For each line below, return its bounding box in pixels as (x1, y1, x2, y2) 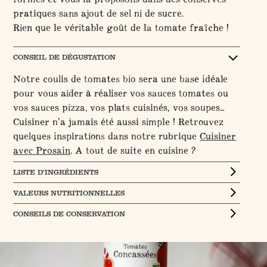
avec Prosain (13, 144, 71, 156)
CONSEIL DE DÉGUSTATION (13, 52, 116, 61)
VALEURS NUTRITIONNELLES (13, 188, 125, 197)
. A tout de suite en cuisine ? (70, 144, 197, 156)
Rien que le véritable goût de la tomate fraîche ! (13, 21, 229, 33)
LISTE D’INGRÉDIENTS (13, 167, 99, 176)
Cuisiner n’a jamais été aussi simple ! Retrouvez (13, 115, 224, 128)
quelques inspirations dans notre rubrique (13, 129, 200, 142)
